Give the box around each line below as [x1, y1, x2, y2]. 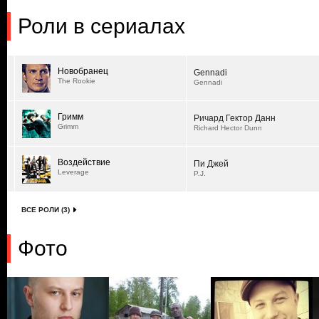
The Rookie [58, 77, 95, 85]
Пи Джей [194, 159, 229, 169]
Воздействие [58, 157, 110, 167]
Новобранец [58, 66, 108, 76]
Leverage [58, 168, 89, 176]
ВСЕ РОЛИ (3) [21, 206, 70, 214]
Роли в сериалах [18, 14, 185, 38]
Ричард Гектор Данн [194, 113, 276, 123]
